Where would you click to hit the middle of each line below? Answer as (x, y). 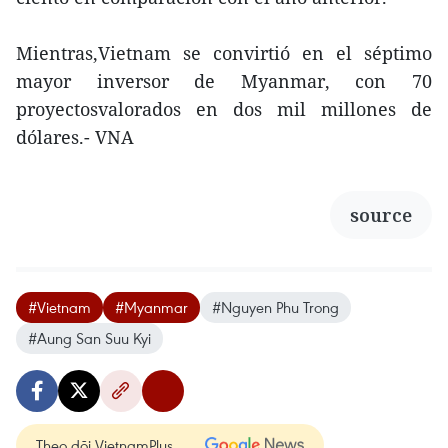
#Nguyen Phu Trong (275, 307)
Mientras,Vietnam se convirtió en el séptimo (224, 53)
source (381, 215)
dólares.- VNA (75, 137)
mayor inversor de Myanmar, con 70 (224, 81)
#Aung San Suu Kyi (89, 338)
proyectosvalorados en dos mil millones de (224, 109)
